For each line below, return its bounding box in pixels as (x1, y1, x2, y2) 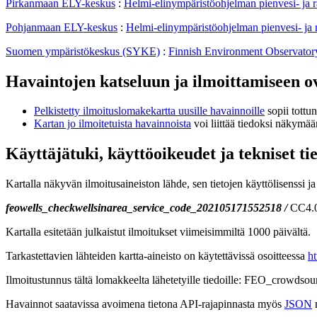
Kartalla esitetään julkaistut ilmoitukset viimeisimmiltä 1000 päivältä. (6, 226, 311, 238)
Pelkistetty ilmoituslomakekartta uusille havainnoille (34, 105, 265, 117)
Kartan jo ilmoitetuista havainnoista (34, 117, 191, 130)
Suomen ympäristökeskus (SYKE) (6, 45, 160, 57)
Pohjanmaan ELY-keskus (6, 21, 117, 33)
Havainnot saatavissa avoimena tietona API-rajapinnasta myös (6, 298, 284, 311)
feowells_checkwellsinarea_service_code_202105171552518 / (6, 202, 290, 214)
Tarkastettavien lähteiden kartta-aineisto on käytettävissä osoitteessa (6, 250, 308, 263)
